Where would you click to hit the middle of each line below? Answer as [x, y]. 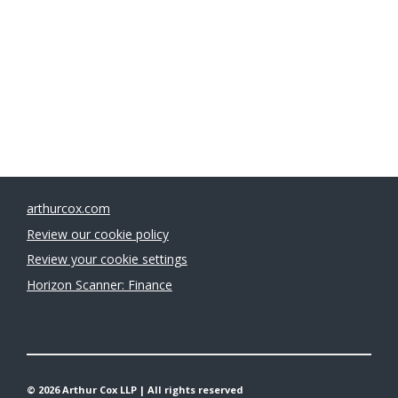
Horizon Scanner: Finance [99, 285]
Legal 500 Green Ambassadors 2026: [245, 112]
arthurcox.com [68, 208]
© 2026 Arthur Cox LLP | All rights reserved [135, 389]
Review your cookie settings [107, 259]
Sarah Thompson [76, 131]
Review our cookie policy [97, 234]
